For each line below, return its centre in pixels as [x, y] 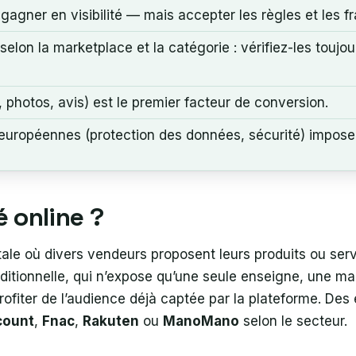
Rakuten [111, 321]
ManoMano [201, 321]
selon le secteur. [293, 321]
